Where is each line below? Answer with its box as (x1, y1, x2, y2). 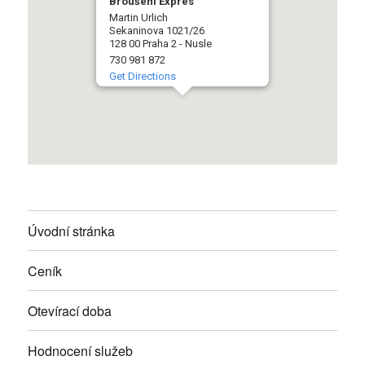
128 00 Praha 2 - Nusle (109, 37, 212, 51)
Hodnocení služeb (28, 341, 134, 360)
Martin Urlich (109, 11, 168, 24)
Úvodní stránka (28, 221, 116, 240)
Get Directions (109, 70, 176, 83)
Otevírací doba (28, 301, 112, 320)
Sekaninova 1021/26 (109, 24, 204, 37)
